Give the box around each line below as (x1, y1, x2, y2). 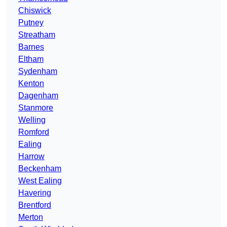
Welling (18, 116, 46, 125)
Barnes (18, 43, 44, 52)
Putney (18, 18, 44, 27)
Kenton (18, 79, 44, 88)
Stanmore (18, 103, 53, 112)
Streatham (18, 30, 55, 40)
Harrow (18, 152, 45, 161)
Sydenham (18, 67, 57, 76)
